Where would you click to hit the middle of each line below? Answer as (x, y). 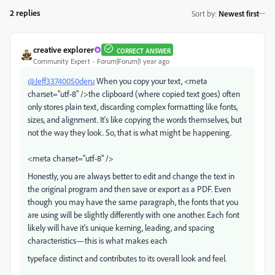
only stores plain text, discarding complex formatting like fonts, (133, 107)
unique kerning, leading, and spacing (151, 227)
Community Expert (62, 61)
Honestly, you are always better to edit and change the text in (131, 176)
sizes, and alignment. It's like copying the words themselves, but (135, 119)
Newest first (239, 13)
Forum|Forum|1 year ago (133, 61)
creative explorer (64, 49)
